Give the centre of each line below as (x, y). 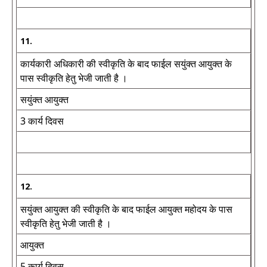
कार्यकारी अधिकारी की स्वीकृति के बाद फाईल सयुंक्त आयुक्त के (126, 64)
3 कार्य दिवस (42, 121)
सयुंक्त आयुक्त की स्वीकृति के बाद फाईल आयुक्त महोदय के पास (126, 209)
